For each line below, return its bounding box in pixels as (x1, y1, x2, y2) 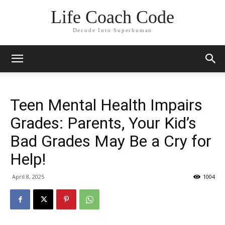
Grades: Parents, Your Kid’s (10, 114, 196, 133)
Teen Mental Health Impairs (10, 95, 202, 115)
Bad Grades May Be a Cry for (10, 132, 211, 151)
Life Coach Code (50, 7, 174, 28)
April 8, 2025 (12, 173, 44, 180)
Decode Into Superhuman (72, 27, 153, 34)
